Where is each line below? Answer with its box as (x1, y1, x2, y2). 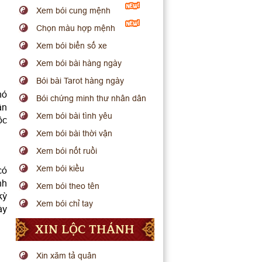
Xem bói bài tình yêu (36, 111, 113, 120)
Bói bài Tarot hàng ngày (36, 76, 125, 85)
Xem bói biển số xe (36, 41, 108, 50)
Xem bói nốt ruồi (36, 146, 98, 156)
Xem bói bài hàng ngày (36, 58, 122, 68)
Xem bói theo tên (36, 181, 100, 191)
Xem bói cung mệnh (36, 6, 111, 15)
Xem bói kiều (36, 164, 85, 173)
